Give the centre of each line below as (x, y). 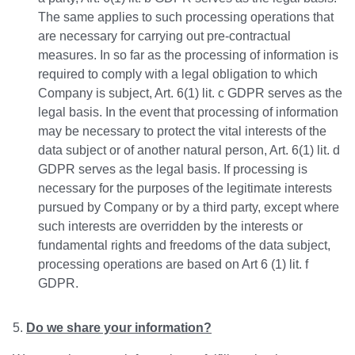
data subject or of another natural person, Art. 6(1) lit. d (189, 151)
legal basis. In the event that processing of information (188, 113)
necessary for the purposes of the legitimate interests (185, 189)
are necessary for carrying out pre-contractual (164, 36)
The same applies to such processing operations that (186, 17)
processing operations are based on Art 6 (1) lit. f (173, 265)
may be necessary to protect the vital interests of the (182, 132)
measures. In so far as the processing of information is (188, 55)
